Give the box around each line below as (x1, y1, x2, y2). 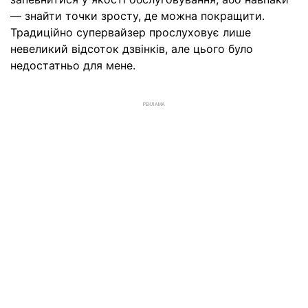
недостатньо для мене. (10, 58, 135, 72)
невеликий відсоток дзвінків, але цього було (10, 41, 253, 56)
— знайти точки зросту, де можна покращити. (10, 8, 265, 23)
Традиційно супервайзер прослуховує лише (10, 25, 251, 39)
